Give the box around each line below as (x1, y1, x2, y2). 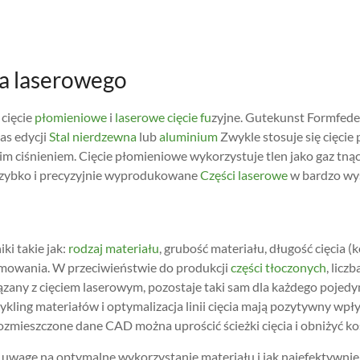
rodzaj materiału (68, 240, 159, 256)
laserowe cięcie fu (115, 109, 211, 125)
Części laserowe (198, 167, 288, 182)
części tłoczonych (231, 260, 326, 275)
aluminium (157, 129, 218, 144)
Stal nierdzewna (47, 129, 137, 144)
